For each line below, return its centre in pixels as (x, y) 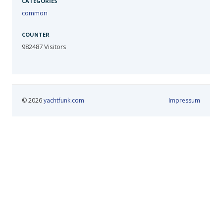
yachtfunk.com (64, 101)
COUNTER (36, 35)
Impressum (184, 101)
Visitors (55, 47)
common (35, 13)
